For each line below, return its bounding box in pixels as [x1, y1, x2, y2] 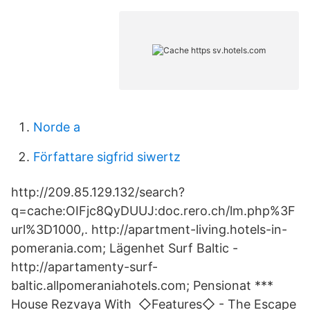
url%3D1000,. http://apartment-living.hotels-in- [11, 222, 287, 237]
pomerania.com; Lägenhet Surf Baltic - [11, 241, 238, 255]
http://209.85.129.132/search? [11, 185, 185, 199]
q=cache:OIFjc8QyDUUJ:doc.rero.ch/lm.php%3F [11, 203, 295, 218]
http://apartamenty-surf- [11, 259, 158, 274]
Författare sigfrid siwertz [33, 149, 181, 164]
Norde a [33, 120, 80, 134]
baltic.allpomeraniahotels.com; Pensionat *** [11, 278, 273, 293]
